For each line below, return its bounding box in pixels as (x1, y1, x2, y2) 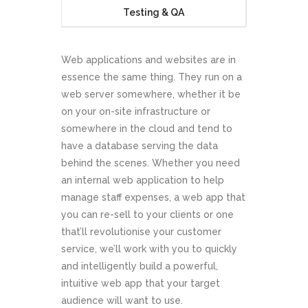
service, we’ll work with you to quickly (61, 243, 237, 255)
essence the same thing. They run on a (61, 71, 242, 83)
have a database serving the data (61, 140, 218, 152)
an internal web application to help (61, 175, 224, 186)
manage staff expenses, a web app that (61, 192, 245, 203)
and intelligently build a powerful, (61, 261, 218, 272)
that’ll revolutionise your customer (61, 226, 221, 238)
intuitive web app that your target (61, 278, 220, 289)
